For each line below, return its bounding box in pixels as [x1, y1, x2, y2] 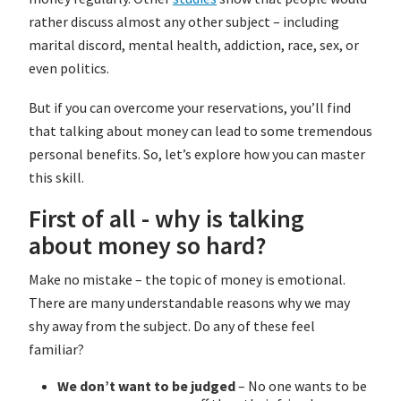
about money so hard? [29, 229, 267, 262]
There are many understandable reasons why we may [29, 294, 350, 312]
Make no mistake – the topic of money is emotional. [29, 270, 346, 289]
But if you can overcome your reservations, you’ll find [29, 98, 351, 117]
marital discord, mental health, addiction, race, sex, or [29, 36, 359, 55]
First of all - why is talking [29, 202, 304, 235]
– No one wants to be [235, 377, 367, 396]
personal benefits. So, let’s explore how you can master [29, 145, 365, 164]
